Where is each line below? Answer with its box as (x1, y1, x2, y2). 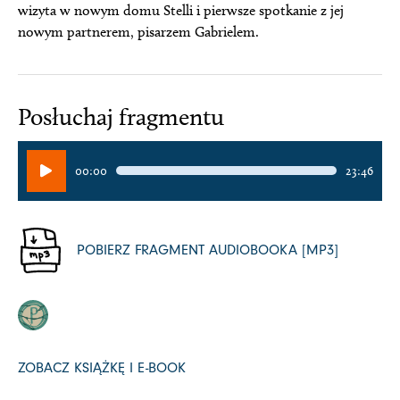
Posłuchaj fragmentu (18, 103, 224, 132)
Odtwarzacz (26, 151, 98, 169)
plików (26, 172, 66, 190)
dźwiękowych (26, 194, 106, 212)
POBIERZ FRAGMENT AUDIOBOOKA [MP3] (77, 242, 338, 259)
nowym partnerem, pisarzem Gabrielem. (18, 23, 259, 41)
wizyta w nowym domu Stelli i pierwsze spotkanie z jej (18, 2, 344, 20)
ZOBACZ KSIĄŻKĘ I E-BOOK (18, 359, 186, 376)
